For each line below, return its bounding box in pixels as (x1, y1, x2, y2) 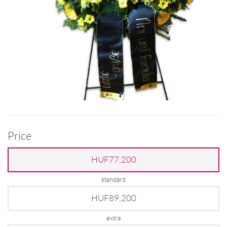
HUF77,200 (91, 154, 136, 165)
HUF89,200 (91, 192, 136, 204)
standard (101, 175, 126, 184)
